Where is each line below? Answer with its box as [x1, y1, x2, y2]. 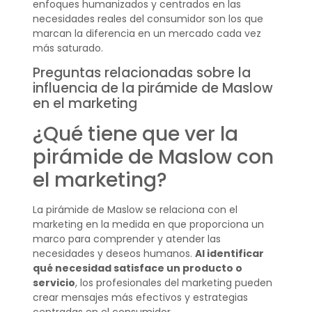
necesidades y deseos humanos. [32, 247, 195, 261]
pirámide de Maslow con [32, 143, 274, 171]
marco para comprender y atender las [32, 232, 221, 247]
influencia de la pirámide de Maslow [32, 79, 273, 98]
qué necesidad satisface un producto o [32, 261, 242, 276]
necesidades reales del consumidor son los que [32, 12, 263, 26]
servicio [32, 276, 75, 290]
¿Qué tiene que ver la [32, 120, 238, 148]
